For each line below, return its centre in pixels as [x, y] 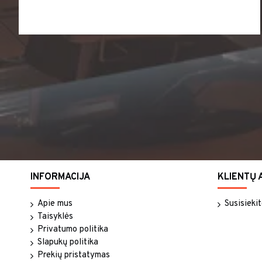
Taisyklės [55, 217]
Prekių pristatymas [74, 255]
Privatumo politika [73, 230]
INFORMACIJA [60, 177]
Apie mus [55, 204]
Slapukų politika [68, 242]
